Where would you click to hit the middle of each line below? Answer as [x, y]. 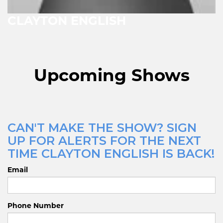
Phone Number [36, 205]
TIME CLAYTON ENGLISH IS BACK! [111, 153]
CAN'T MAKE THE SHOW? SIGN [102, 127]
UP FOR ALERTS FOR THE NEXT [104, 140]
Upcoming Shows [111, 75]
